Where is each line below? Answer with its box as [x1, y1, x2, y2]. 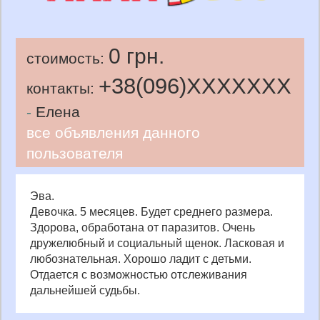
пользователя [26, 144, 123, 161]
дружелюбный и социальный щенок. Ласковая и [30, 236, 284, 249]
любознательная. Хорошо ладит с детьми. [30, 252, 251, 265]
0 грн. [109, 44, 164, 68]
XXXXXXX [186, 73, 291, 99]
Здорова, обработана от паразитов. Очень [30, 221, 255, 234]
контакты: [26, 79, 99, 96]
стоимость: [26, 49, 109, 66]
